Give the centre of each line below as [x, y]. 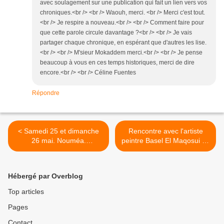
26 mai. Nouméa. [58, 141]
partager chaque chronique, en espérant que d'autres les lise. [123, 43]
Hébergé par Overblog [45, 176]
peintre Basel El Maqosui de [165, 141]
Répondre [46, 93]
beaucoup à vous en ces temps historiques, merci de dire [117, 63]
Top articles [26, 192]
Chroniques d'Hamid [58, 150]
